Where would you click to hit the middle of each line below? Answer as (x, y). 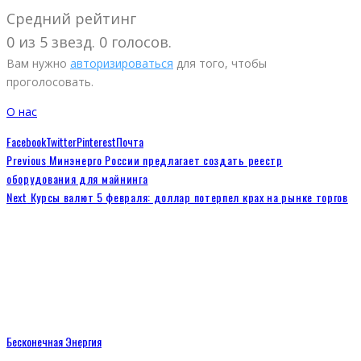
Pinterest (96, 142)
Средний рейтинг (71, 19)
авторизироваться (122, 64)
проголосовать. (50, 82)
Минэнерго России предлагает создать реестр (164, 160)
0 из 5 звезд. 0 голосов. (89, 42)
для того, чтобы (220, 64)
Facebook (26, 142)
